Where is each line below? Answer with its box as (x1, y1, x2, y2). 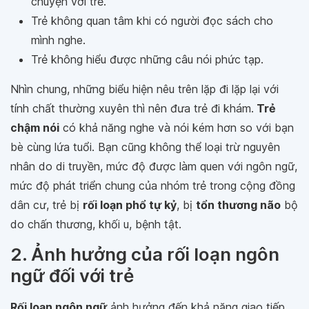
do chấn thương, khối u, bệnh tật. (10, 217, 181, 231)
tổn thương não (196, 198, 281, 212)
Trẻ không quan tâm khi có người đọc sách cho (31, 14, 273, 28)
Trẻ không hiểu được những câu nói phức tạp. (31, 52, 263, 66)
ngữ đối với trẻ (10, 265, 134, 286)
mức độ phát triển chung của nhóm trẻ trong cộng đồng (10, 179, 295, 192)
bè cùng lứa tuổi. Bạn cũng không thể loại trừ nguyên (10, 140, 280, 154)
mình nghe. (31, 33, 86, 47)
